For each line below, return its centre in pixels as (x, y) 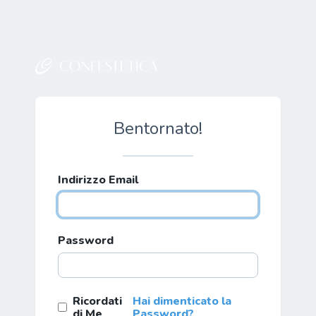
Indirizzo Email (98, 180)
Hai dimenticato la (182, 301)
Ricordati (97, 301)
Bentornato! (158, 128)
